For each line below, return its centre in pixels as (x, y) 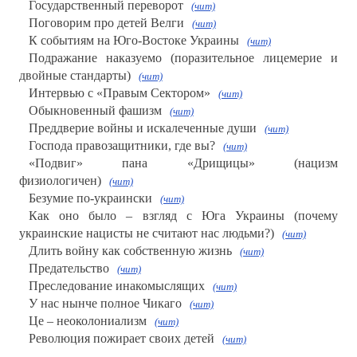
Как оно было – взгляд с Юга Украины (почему (183, 216)
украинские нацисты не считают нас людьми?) (146, 233)
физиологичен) (60, 181)
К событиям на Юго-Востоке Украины (133, 41)
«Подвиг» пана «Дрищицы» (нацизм (183, 163)
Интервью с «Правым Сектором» (119, 93)
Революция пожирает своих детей (121, 339)
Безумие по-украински (90, 198)
